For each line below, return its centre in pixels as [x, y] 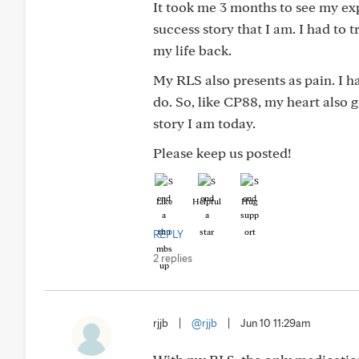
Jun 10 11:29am [276, 323]
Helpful [207, 201]
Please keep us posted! [222, 153]
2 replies [173, 258]
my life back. [192, 50]
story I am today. [204, 123]
